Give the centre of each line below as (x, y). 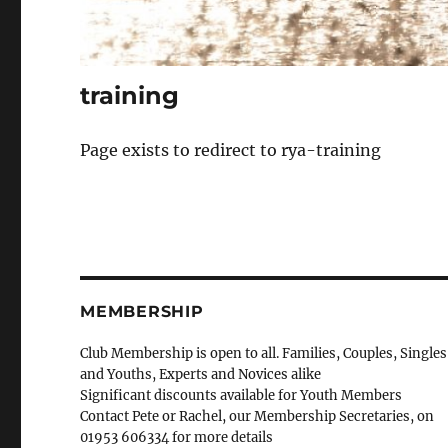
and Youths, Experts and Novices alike (201, 374)
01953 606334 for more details (177, 437)
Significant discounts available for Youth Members (241, 395)
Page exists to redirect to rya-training (231, 149)
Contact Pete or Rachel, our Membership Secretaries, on (257, 416)
